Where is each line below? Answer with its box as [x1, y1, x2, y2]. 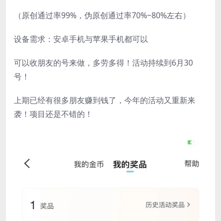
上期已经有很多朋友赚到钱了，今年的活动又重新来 [14, 94, 195, 106]
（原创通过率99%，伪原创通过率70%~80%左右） [14, 9, 190, 21]
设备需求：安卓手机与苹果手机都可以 [14, 33, 148, 44]
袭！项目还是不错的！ [14, 108, 93, 119]
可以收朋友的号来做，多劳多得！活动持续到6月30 [14, 57, 193, 68]
